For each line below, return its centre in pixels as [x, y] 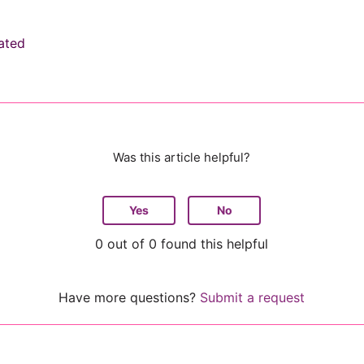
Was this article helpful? [182, 157]
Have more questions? [130, 297]
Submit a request [253, 297]
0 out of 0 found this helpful [182, 244]
